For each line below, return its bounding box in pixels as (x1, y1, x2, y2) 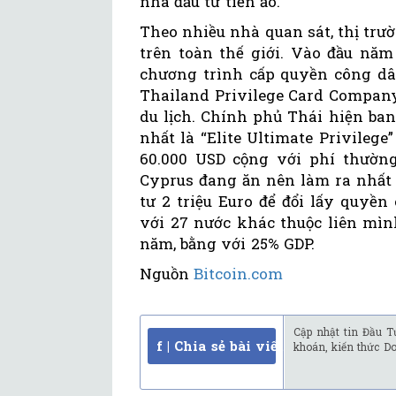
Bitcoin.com (194, 263, 284, 285)
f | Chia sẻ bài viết (156, 337, 284, 355)
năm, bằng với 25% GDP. (140, 233, 315, 255)
